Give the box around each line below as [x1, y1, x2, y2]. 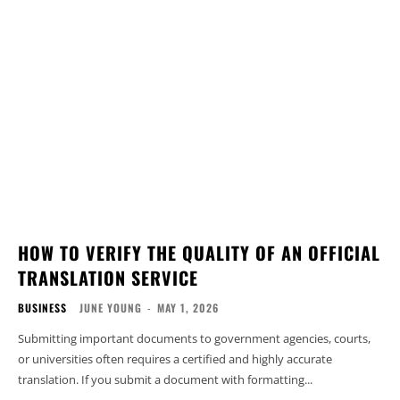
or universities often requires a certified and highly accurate [18, 350, 332, 367]
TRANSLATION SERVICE [18, 263, 198, 291]
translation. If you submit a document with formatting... [18, 371, 312, 387]
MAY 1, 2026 [157, 299, 219, 315]
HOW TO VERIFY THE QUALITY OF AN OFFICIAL [18, 238, 380, 266]
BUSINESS [18, 299, 67, 315]
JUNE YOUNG [79, 299, 142, 315]
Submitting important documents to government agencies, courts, [18, 329, 371, 346]
